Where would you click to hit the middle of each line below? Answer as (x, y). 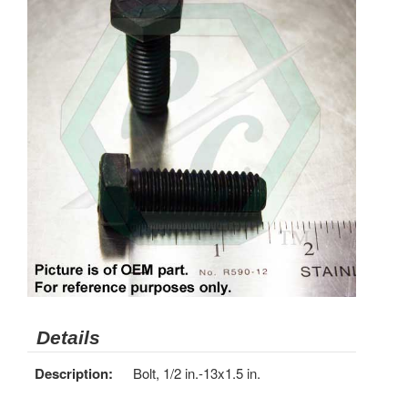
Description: (74, 373)
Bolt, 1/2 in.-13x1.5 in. (197, 373)
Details (68, 337)
